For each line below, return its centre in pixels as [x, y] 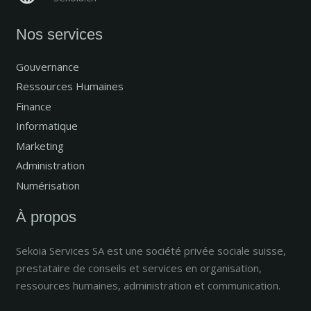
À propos [46, 217]
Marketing [40, 145]
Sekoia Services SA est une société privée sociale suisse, [151, 250]
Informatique [47, 126]
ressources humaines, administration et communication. [148, 285]
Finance [33, 106]
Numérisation [48, 185]
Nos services [59, 35]
